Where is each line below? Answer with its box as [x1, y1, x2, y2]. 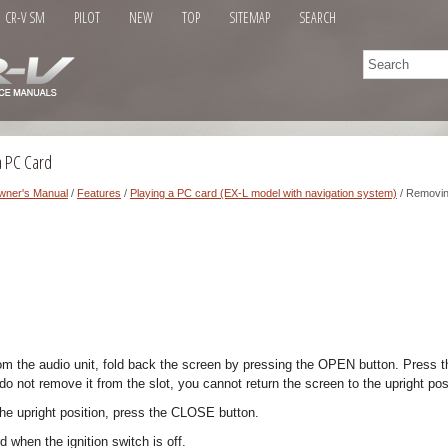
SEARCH [299, 8, 336, 27]
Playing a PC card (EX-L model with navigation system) [130, 187, 397, 199]
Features [77, 187, 121, 199]
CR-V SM [5, 8, 45, 27]
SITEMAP [229, 8, 270, 27]
